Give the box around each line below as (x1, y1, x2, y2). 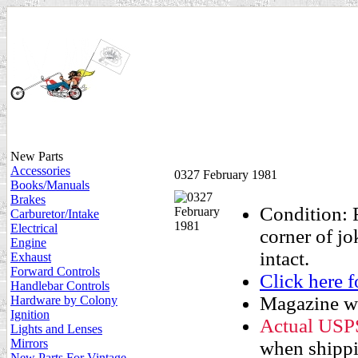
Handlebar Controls (10, 279, 109, 292)
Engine (10, 236, 46, 249)
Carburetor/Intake (10, 207, 99, 221)
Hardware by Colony (10, 293, 117, 307)
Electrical (10, 221, 58, 235)
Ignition (10, 308, 50, 321)
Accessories (10, 164, 70, 177)
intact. (260, 248, 309, 269)
